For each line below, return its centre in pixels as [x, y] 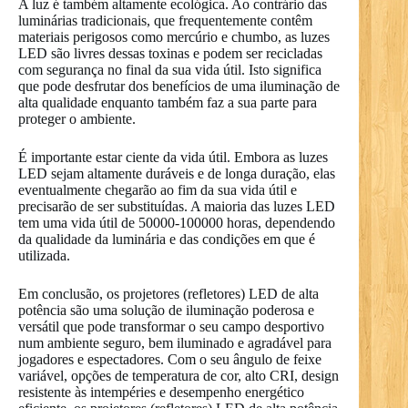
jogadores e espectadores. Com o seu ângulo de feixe [170, 359]
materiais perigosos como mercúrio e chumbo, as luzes [174, 36]
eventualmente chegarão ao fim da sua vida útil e [158, 189]
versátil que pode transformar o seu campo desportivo [171, 326]
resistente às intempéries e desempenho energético [161, 392]
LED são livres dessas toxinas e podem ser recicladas [170, 53]
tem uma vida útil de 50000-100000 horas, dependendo [177, 222]
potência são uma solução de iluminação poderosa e [166, 310]
